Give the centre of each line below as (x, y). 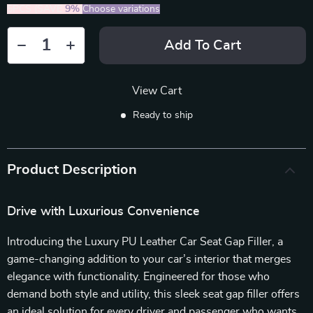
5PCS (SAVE (36, 9)
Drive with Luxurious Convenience (103, 212)
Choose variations (121, 9)
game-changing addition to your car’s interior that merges (149, 259)
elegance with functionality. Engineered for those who (138, 277)
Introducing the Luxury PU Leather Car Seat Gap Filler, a (145, 242)
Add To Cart (203, 45)
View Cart (156, 91)
